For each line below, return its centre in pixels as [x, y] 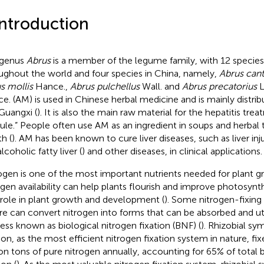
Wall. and [161, 86]
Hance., [51, 86]
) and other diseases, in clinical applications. [172, 151]
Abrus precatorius [219, 86]
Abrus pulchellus [105, 86]
